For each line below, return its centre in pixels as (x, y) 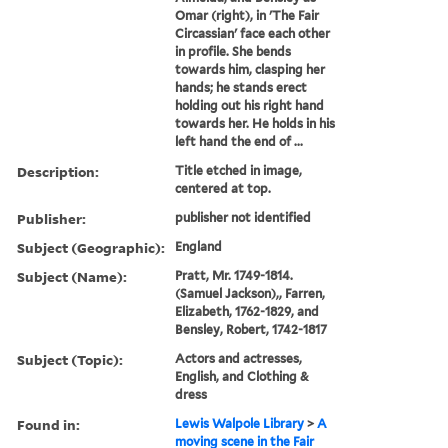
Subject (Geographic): (91, 247)
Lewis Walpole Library (240, 423)
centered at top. (223, 188)
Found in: (48, 424)
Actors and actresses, (239, 358)
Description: (58, 171)
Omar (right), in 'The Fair (247, 15)
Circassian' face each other (253, 33)
